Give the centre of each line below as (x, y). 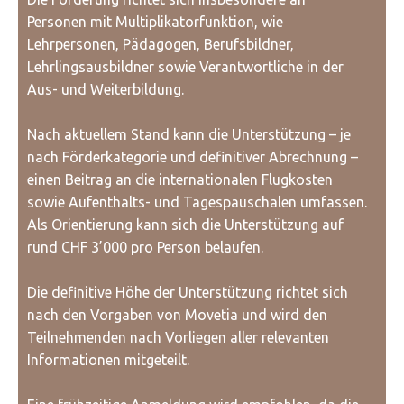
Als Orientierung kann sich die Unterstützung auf (185, 225)
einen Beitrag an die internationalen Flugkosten (180, 179)
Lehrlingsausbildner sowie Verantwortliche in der (185, 67)
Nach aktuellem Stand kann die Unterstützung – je (189, 134)
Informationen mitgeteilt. (108, 360)
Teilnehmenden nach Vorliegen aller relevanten (178, 337)
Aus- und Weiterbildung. (106, 89)
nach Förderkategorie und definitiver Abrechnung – (193, 157)
